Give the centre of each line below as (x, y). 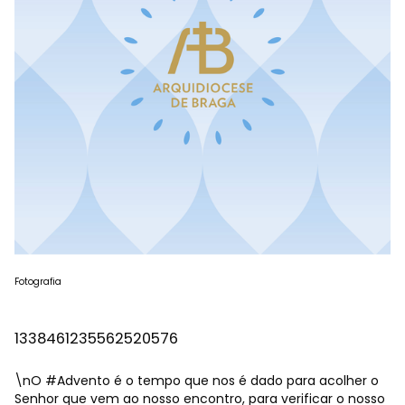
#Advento (78, 381)
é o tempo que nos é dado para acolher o (245, 381)
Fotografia (38, 282)
